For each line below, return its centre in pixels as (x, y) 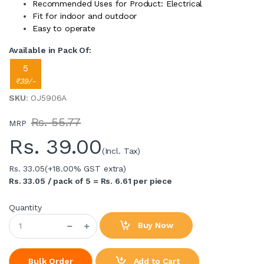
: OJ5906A (46, 98)
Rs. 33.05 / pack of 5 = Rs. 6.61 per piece (90, 181)
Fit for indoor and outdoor (85, 16)
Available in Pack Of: (50, 50)
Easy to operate (64, 28)
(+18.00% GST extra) (85, 168)
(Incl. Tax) (121, 151)
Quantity (25, 207)
